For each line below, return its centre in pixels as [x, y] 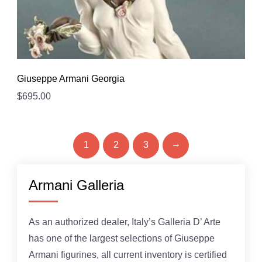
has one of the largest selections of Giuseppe [122, 238]
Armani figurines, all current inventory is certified [128, 254]
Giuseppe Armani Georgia [71, 79]
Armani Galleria [76, 185]
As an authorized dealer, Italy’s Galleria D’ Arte [125, 222]
